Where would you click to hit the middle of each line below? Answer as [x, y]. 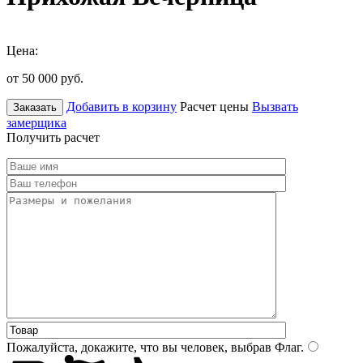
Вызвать [275, 106]
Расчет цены [214, 106]
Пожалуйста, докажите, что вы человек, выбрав [139, 347]
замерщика [36, 122]
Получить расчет [53, 137]
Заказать [35, 107]
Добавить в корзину [122, 106]
